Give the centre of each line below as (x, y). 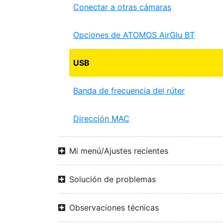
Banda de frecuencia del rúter (129, 91)
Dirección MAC (101, 118)
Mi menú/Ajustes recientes (119, 151)
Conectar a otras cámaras (122, 7)
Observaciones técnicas (114, 208)
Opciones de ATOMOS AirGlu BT (134, 35)
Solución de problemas (112, 179)
